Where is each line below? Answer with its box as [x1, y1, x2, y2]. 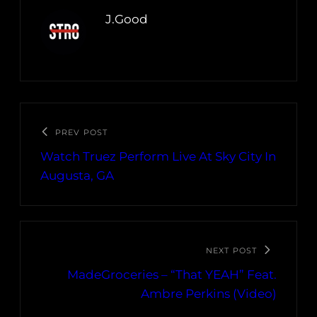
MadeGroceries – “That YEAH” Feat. [67, 267, 277, 282]
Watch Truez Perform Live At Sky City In [40, 149, 276, 164]
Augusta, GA [40, 168, 114, 183]
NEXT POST [206, 246, 257, 256]
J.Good [105, 12, 148, 27]
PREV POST [55, 127, 108, 138]
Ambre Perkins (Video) [141, 287, 277, 301]
